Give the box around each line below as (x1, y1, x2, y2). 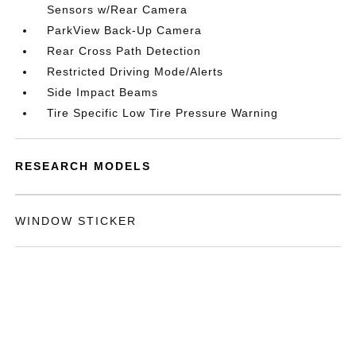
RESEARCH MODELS (15, 160, 152, 172)
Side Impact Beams (47, 86, 159, 99)
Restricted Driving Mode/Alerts (47, 65, 224, 78)
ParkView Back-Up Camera (47, 24, 203, 37)
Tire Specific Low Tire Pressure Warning (47, 106, 279, 119)
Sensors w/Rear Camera (47, 3, 188, 16)
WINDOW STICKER (15, 215, 137, 227)
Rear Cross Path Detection (47, 44, 202, 57)
